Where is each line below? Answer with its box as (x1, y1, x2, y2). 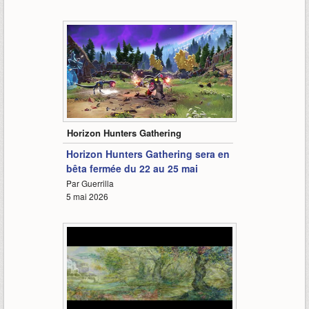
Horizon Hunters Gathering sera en (66, 147, 230, 161)
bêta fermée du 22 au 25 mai (66, 161, 198, 176)
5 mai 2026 (66, 190, 108, 203)
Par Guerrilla (66, 177, 114, 190)
